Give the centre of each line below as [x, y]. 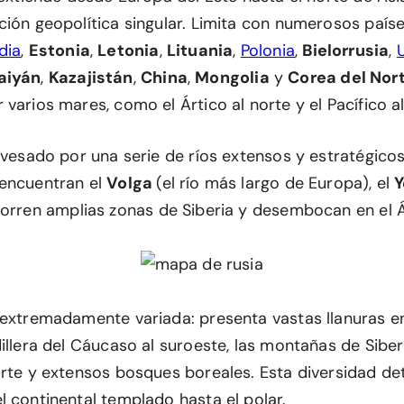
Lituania [200, 50]
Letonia [129, 50]
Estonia [59, 50]
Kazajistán [91, 78]
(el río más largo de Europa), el [275, 183]
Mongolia [232, 78]
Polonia [268, 50]
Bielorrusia [346, 50]
